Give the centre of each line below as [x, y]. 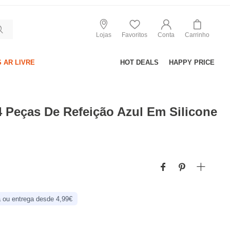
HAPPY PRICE [192, 62]
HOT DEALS [139, 62]
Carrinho [197, 35]
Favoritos [135, 35]
